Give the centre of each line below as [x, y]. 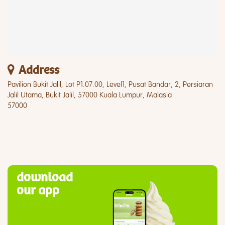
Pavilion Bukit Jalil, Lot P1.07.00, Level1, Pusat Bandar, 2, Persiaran [110, 85]
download [45, 178]
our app [38, 191]
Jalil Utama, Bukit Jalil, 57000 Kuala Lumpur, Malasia [90, 95]
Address [39, 71]
